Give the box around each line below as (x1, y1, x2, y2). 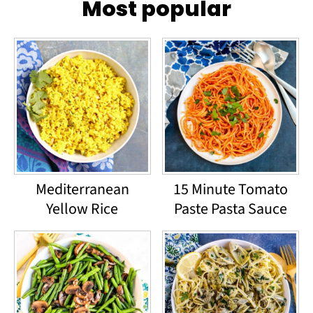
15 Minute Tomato (173, 177, 289, 201)
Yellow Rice (46, 197, 119, 220)
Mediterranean (35, 177, 129, 201)
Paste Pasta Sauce (174, 197, 288, 220)
